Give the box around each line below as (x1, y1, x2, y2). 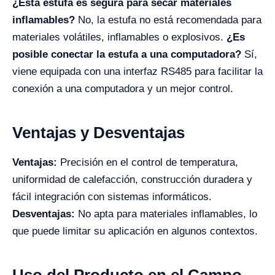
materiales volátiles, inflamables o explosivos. (12, 31, 227, 43)
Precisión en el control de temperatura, (57, 156, 238, 168)
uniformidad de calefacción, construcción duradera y (12, 173, 252, 185)
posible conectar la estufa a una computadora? (12, 48, 241, 60)
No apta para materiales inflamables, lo (75, 207, 257, 220)
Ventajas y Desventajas (12, 123, 185, 142)
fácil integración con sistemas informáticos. (12, 190, 212, 203)
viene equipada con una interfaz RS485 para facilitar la (12, 65, 263, 77)
